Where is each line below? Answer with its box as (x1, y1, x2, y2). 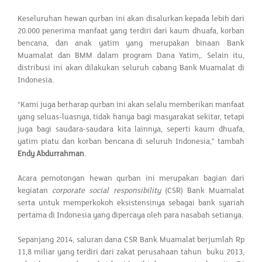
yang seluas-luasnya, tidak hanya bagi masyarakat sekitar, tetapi (18, 112, 244, 122)
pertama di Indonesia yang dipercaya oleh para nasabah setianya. (18, 210, 243, 220)
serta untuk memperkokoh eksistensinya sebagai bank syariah (18, 198, 244, 208)
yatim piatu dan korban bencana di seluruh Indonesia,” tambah (18, 136, 244, 146)
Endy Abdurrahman (18, 149, 84, 158)
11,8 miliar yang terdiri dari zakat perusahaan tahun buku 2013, (18, 247, 244, 257)
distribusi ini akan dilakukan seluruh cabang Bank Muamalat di (18, 63, 244, 73)
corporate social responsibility (52, 185, 165, 195)
